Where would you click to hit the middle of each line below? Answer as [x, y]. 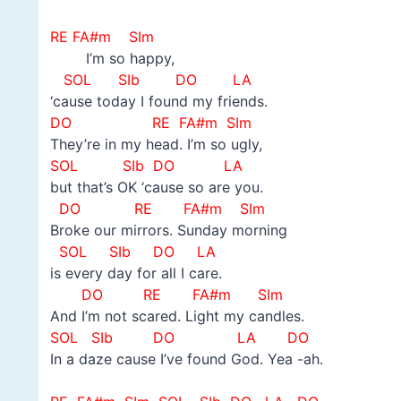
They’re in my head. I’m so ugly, [156, 145]
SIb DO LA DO [200, 338]
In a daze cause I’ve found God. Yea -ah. [186, 359]
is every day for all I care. [136, 273]
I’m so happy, [112, 59]
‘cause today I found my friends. [158, 102]
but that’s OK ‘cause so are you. [156, 188]
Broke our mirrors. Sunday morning [168, 230]
